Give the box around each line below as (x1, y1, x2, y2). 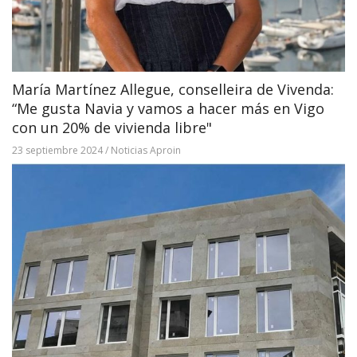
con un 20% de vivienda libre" (12, 117, 212, 137)
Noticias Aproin (111, 143, 181, 157)
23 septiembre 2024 (12, 143, 103, 157)
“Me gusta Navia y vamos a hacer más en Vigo (12, 98, 324, 118)
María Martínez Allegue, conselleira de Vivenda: (12, 79, 334, 99)
